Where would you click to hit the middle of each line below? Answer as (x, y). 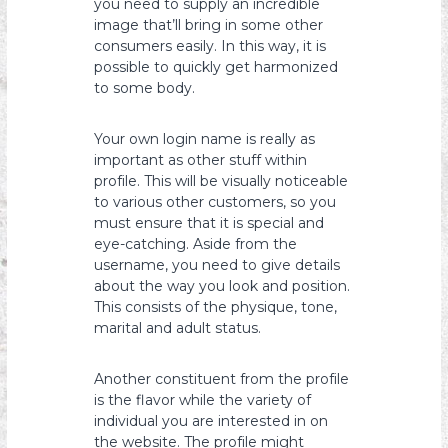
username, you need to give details (217, 265)
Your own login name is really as (205, 139)
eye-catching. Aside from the (196, 244)
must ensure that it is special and (209, 223)
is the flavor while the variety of (203, 400)
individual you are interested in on (211, 421)
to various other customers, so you (215, 202)
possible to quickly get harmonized (216, 67)
